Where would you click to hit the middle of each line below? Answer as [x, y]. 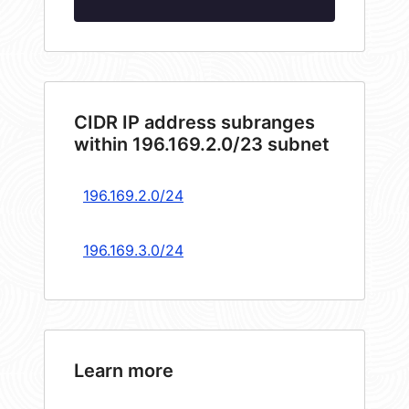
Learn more [124, 371]
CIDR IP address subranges [194, 123]
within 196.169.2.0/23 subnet [202, 145]
